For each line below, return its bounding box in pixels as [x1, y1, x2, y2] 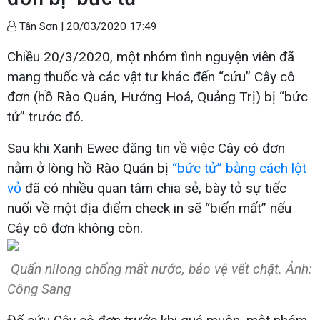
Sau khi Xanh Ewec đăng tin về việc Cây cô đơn [7, 139, 285, 156]
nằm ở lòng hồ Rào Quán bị [7, 159, 172, 176]
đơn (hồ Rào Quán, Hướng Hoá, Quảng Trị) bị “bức [7, 88, 308, 105]
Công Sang [7, 280, 71, 297]
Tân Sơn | [16, 19, 66, 33]
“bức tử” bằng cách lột [172, 159, 306, 176]
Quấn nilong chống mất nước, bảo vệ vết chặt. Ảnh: [7, 260, 312, 277]
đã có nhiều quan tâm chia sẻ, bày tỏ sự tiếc [21, 179, 286, 196]
